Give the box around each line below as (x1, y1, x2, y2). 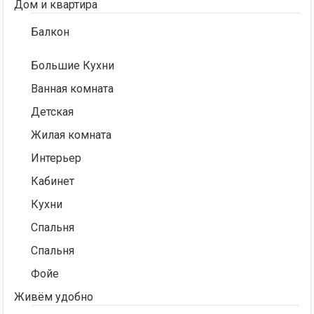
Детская (31, 105, 74, 119)
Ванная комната (31, 82, 114, 96)
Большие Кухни (31, 59, 115, 73)
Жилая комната (31, 128, 112, 142)
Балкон (31, 25, 70, 39)
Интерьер (31, 151, 82, 165)
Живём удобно (14, 290, 94, 304)
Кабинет (31, 175, 75, 189)
